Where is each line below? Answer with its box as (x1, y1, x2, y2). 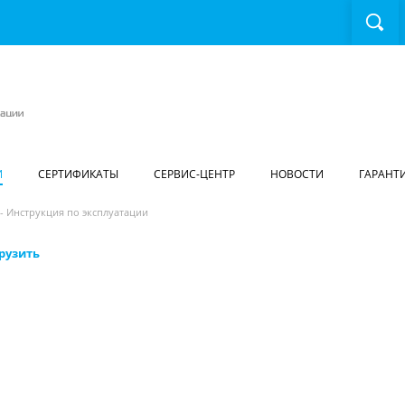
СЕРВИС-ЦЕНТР (154, 166, 235, 182)
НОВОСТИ (270, 166, 324, 182)
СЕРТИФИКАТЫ (38, 166, 118, 182)
